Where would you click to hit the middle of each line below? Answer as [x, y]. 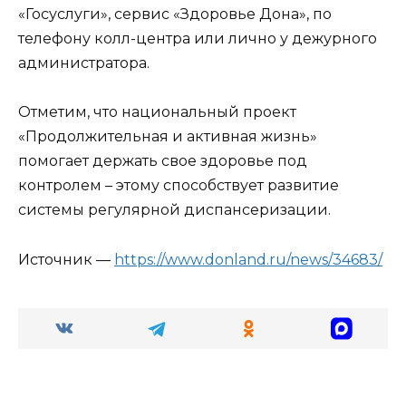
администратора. [84, 63]
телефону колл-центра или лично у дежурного [198, 39]
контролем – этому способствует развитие [179, 186]
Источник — [66, 259]
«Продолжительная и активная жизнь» [168, 137]
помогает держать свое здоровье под [163, 161]
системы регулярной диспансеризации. [174, 210]
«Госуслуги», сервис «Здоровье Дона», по [175, 14]
